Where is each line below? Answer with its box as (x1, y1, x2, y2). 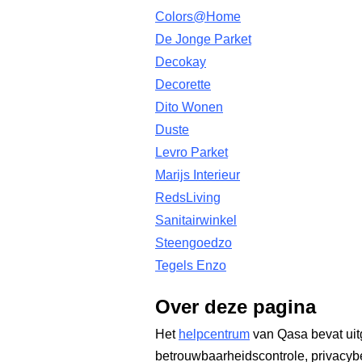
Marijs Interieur (155, 168, 240, 182)
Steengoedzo (155, 236, 232, 250)
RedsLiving (155, 191, 221, 204)
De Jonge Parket (155, 32, 251, 46)
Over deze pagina (155, 297, 316, 318)
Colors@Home (155, 10, 241, 23)
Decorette (155, 78, 211, 91)
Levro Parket (155, 145, 228, 159)
